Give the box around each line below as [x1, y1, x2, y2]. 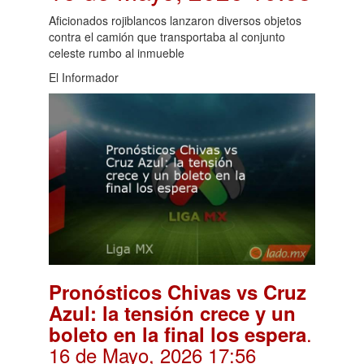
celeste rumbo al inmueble [49, 44, 184, 61]
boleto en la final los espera [49, 319, 306, 348]
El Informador [49, 68, 119, 85]
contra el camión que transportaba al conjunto [49, 28, 285, 45]
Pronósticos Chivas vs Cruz [49, 277, 306, 305]
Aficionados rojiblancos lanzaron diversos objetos [49, 11, 301, 28]
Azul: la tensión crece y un [49, 298, 296, 327]
